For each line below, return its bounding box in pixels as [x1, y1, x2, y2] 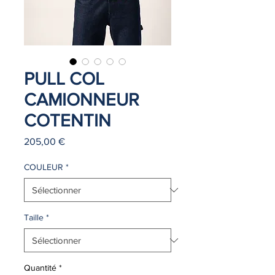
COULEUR [24, 162, 63, 172]
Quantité [24, 263, 56, 273]
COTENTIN [24, 111, 111, 130]
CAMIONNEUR [24, 90, 139, 109]
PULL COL [24, 69, 104, 88]
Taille [24, 212, 44, 222]
